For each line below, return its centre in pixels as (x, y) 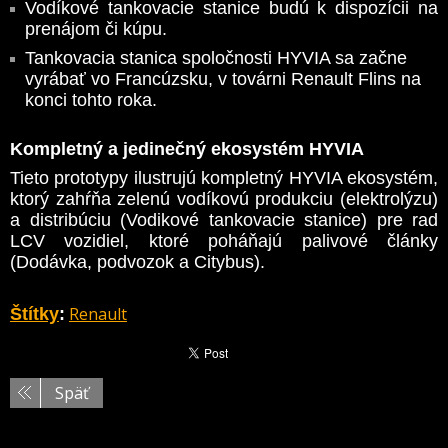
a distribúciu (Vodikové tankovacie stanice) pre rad (224, 220)
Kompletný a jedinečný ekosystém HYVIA (187, 149)
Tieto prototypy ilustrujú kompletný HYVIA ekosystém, (224, 178)
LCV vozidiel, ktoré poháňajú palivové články (224, 241)
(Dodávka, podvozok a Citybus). (140, 262)
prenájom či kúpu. (96, 29)
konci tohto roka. (93, 100)
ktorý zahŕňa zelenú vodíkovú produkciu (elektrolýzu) (224, 199)
